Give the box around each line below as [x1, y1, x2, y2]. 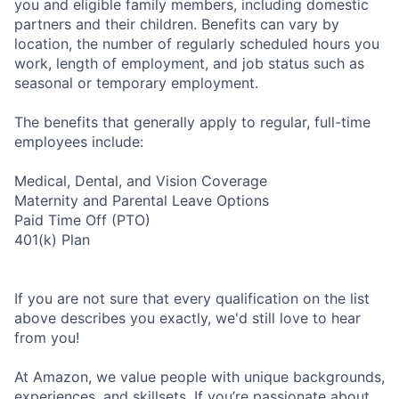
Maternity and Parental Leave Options [14, 191, 269, 209]
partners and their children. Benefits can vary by [14, 14, 339, 33]
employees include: [14, 132, 143, 151]
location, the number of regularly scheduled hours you [14, 34, 379, 53]
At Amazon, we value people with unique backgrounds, [14, 367, 385, 386]
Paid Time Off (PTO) [14, 210, 151, 229]
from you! [14, 328, 79, 346]
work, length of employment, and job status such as [14, 53, 364, 72]
